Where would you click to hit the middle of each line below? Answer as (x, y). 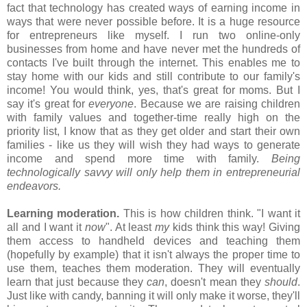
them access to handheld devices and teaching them (153, 241)
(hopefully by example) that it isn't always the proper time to (153, 254)
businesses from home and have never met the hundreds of (153, 49)
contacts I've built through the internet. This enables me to (153, 62)
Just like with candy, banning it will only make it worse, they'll (153, 295)
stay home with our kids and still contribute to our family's (153, 76)
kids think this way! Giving (235, 227)
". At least (130, 227)
